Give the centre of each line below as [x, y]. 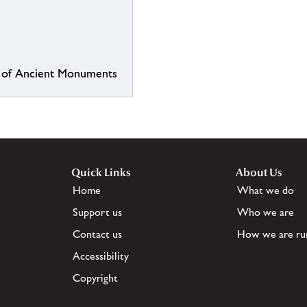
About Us [259, 173]
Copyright [95, 278]
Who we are [266, 212]
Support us [97, 212]
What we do [266, 191]
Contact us [97, 234]
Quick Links [101, 173]
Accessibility [101, 256]
